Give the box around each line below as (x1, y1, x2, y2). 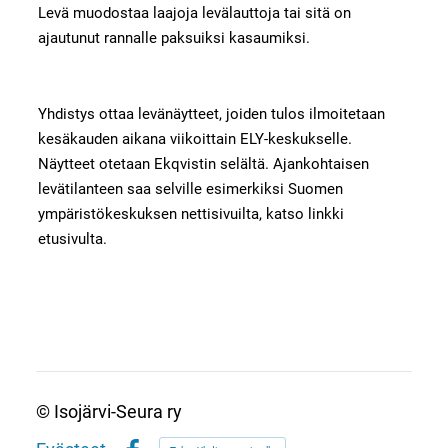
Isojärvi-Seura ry (53, 401, 182, 422)
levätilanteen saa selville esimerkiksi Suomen (37, 179, 343, 198)
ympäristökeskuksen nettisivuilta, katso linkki (37, 204, 344, 223)
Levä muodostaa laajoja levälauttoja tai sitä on (37, 4, 351, 23)
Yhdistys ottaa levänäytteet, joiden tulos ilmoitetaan (37, 104, 385, 123)
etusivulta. (37, 229, 107, 248)
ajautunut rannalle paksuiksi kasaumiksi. (37, 29, 310, 48)
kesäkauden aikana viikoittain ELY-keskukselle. (37, 129, 352, 148)
